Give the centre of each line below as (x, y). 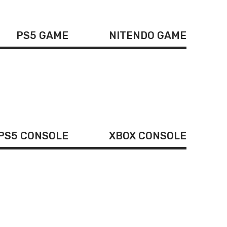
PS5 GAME (42, 35)
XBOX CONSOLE (148, 136)
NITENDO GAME (148, 35)
